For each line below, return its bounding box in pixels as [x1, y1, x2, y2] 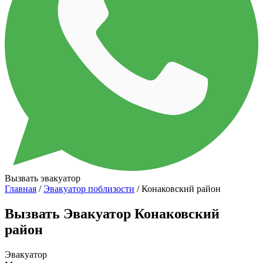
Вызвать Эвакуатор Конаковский [5, 205, 220, 221]
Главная [5, 183, 36, 194]
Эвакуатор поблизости [43, 183, 134, 194]
